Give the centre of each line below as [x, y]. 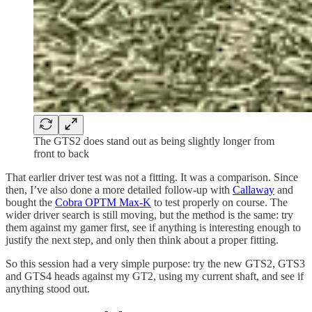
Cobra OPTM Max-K [103, 202]
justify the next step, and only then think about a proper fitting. [142, 240]
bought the [30, 202]
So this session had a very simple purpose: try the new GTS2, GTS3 [155, 263]
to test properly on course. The [219, 202]
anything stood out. [48, 288]
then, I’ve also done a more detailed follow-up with [119, 189]
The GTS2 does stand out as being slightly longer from [154, 141]
